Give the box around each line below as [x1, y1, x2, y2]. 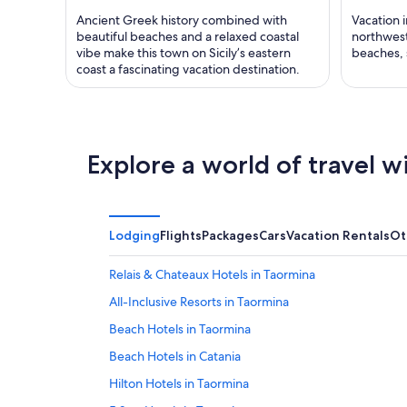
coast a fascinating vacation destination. [76, 61, 300, 78]
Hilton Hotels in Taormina [109, 375, 249, 392]
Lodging [109, 227, 160, 244]
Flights [160, 227, 202, 244]
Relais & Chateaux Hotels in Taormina [109, 266, 315, 283]
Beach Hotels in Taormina [109, 321, 251, 338]
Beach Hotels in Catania [109, 348, 241, 365]
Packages [202, 227, 259, 244]
